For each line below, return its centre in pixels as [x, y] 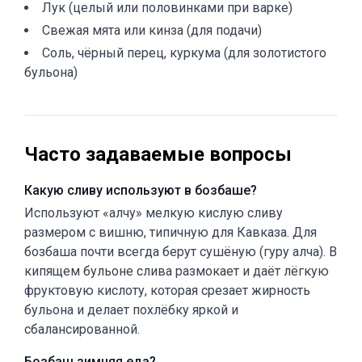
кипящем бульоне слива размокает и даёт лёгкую [177, 271]
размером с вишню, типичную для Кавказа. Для [170, 232]
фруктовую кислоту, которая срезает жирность [167, 290]
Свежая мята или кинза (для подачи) [152, 30]
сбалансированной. [82, 329]
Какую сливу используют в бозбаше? [141, 190]
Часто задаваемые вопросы [158, 154]
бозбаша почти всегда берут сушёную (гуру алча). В [181, 252]
